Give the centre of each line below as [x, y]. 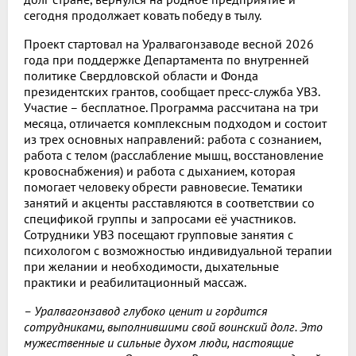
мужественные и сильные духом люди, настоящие [159, 342]
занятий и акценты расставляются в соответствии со [169, 202]
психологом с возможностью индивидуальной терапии [178, 250]
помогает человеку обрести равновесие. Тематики [163, 186]
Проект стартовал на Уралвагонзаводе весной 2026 [169, 43]
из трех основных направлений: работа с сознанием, [172, 139]
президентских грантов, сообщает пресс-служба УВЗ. [172, 91]
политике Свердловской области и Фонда [141, 75]
